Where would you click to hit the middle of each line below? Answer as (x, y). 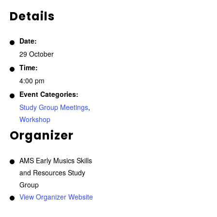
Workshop (35, 119)
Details (32, 16)
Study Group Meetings (54, 107)
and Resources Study (52, 172)
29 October (37, 54)
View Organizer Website (56, 197)
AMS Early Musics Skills (56, 160)
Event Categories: (49, 94)
